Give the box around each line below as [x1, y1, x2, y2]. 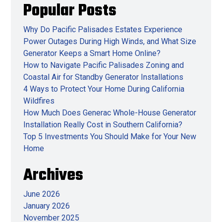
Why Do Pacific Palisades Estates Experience [23, 25, 182, 35]
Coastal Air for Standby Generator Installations [23, 72, 183, 82]
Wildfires [23, 96, 55, 106]
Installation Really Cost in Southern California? [23, 120, 182, 130]
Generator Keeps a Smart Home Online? [23, 49, 161, 58]
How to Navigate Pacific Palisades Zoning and [23, 60, 184, 70]
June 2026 [23, 189, 60, 199]
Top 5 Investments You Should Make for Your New [23, 132, 196, 142]
